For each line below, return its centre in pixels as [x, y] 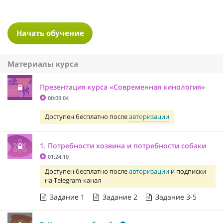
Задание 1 [67, 197]
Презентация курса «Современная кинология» [122, 87]
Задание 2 [120, 197]
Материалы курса [43, 63]
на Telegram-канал [73, 180]
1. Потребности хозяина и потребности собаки [123, 145]
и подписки [188, 171]
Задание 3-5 [176, 197]
